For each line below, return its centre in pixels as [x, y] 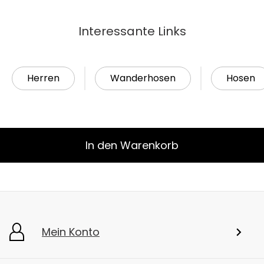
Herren [43, 78]
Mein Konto [71, 232]
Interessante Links [132, 32]
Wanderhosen [143, 78]
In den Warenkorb [132, 146]
